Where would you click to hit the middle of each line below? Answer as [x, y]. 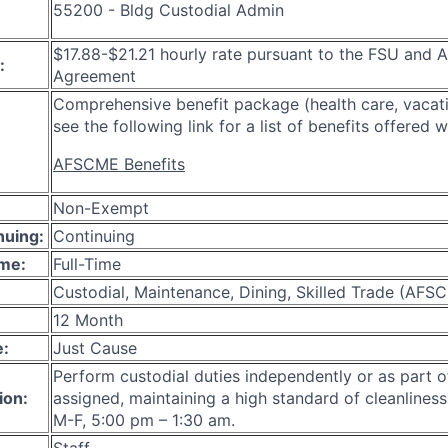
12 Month [88, 319]
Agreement [94, 75]
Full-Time [87, 263]
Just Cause [95, 347]
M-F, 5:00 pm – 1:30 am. [144, 419]
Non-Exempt [101, 207]
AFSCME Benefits [119, 163]
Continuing [94, 235]
